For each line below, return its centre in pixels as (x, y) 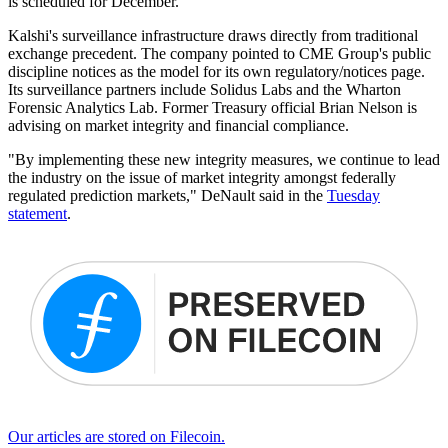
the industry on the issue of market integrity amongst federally (202, 178)
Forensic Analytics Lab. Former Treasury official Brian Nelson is (212, 108)
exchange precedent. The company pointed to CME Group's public (219, 54)
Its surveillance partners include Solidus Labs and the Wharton (204, 90)
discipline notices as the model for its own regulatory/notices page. (216, 72)
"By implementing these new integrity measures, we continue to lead (224, 160)
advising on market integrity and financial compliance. (178, 126)
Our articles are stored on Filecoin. (116, 436)
